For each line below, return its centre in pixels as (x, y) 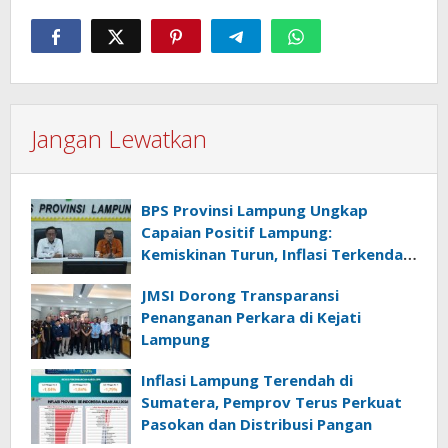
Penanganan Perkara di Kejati (251, 317)
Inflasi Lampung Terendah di (247, 380)
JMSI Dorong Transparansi (240, 295)
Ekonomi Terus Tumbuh (229, 276)
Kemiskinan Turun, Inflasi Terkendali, (278, 254)
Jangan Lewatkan (119, 139)
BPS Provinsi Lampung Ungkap (254, 210)
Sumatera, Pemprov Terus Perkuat (271, 402)
